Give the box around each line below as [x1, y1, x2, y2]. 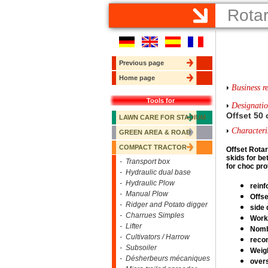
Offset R [226, 145, 254, 154]
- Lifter [116, 222, 142, 230]
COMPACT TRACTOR [119, 144, 187, 151]
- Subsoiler [116, 243, 157, 252]
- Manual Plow [116, 190, 168, 198]
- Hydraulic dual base [116, 168, 191, 176]
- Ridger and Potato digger [116, 200, 208, 209]
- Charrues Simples [116, 211, 184, 220]
